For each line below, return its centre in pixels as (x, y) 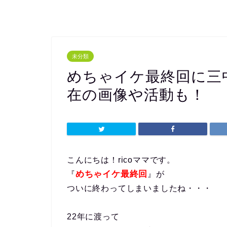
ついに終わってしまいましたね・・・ (139, 188)
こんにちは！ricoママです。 (121, 160)
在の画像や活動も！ (136, 95)
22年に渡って (93, 217)
